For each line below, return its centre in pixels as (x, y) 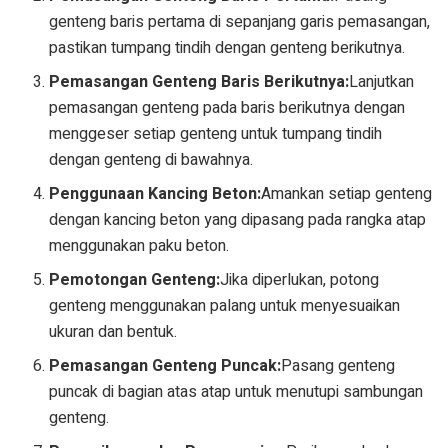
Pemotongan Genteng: (135, 280)
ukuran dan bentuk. (113, 332)
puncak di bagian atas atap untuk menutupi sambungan (236, 392)
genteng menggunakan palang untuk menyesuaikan (225, 306)
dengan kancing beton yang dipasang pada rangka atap (238, 220)
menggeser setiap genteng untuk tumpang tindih (216, 134)
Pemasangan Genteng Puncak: (165, 366)
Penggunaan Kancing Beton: (155, 194)
